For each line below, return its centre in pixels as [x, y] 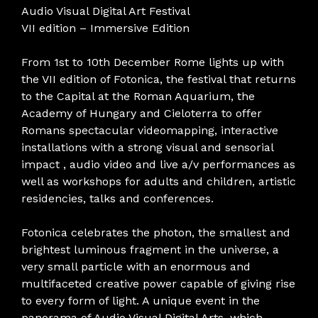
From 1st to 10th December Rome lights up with [153, 62]
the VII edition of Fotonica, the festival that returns [159, 79]
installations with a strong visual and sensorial [147, 147]
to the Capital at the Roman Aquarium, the [138, 96]
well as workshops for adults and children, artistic [159, 181]
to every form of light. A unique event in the [141, 300]
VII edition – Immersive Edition [105, 28]
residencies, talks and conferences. [117, 198]
